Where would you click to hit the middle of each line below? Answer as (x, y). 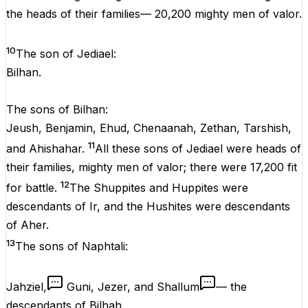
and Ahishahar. (47, 149)
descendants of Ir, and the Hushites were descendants (148, 207)
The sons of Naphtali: (71, 246)
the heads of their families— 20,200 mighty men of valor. (154, 14)
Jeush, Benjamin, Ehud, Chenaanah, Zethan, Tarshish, (149, 128)
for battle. (33, 188)
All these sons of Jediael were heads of (198, 149)
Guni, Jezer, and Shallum (133, 286)
